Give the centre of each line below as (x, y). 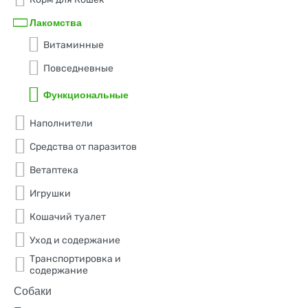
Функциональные (86, 95)
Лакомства (56, 23)
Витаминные (74, 45)
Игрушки (50, 193)
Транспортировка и (75, 259)
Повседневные (78, 68)
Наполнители (61, 123)
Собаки (33, 291)
